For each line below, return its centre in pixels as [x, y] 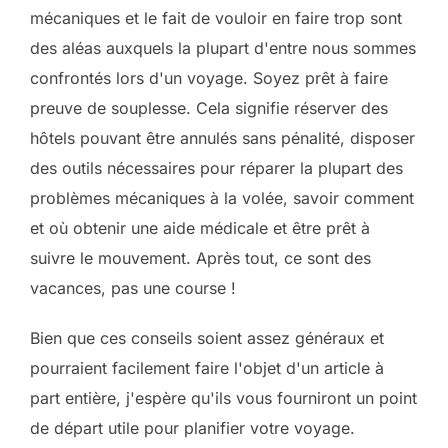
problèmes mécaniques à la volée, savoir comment [222, 198]
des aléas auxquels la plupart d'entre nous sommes [223, 48]
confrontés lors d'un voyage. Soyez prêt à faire [209, 78]
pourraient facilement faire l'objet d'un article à [207, 368]
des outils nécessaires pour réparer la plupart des [216, 168]
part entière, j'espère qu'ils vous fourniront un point [223, 398]
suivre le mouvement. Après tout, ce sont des [200, 258]
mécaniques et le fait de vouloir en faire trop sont [216, 18]
